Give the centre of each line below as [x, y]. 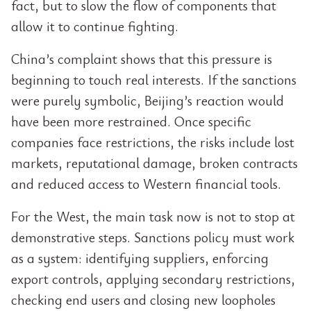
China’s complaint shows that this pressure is [142, 59]
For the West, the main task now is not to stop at [153, 216]
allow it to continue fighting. [95, 26]
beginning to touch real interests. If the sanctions [154, 79]
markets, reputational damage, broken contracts [154, 163]
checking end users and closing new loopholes [143, 300]
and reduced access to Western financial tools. [146, 184]
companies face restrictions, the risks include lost [153, 142]
